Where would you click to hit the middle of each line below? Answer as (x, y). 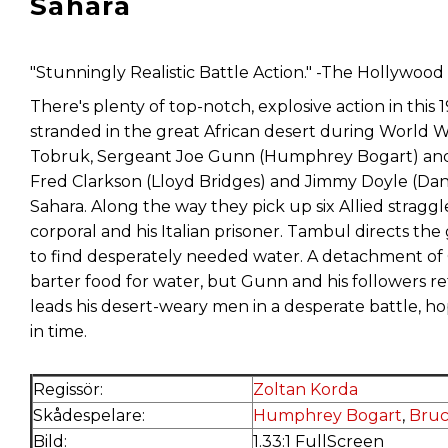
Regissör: (68, 390)
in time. (58, 332)
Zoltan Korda (305, 390)
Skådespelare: (89, 416)
